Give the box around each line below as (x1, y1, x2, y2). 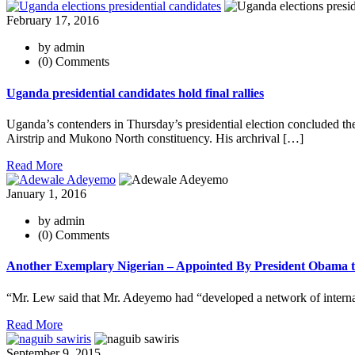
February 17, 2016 (6, 13, 99, 28)
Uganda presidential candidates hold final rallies (6, 86, 264, 100)
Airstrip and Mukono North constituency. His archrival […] (6, 132, 303, 145)
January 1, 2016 (6, 187, 86, 200)
